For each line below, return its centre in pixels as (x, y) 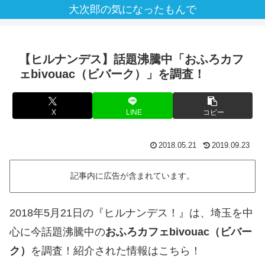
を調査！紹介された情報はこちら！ (116, 251)
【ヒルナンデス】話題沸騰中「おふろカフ (131, 59)
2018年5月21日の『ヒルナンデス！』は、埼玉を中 (131, 213)
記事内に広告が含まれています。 (132, 176)
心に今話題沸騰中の (57, 232)
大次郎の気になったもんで (132, 9)
